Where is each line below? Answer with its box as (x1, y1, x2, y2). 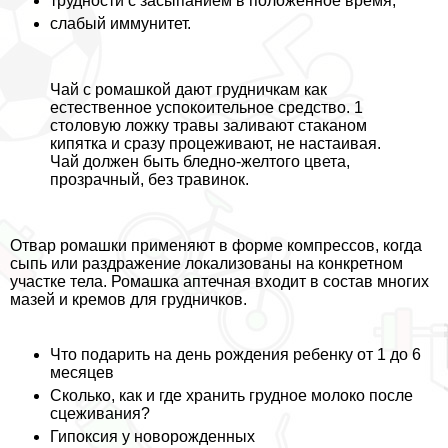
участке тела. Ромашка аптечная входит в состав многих (10, 272, 429, 290)
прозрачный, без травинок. (50, 170, 249, 188)
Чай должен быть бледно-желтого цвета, (50, 152, 350, 170)
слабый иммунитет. (50, 14, 191, 32)
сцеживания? (50, 404, 150, 422)
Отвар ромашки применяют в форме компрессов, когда (10, 236, 422, 254)
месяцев (50, 363, 114, 381)
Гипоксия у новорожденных (50, 427, 255, 445)
